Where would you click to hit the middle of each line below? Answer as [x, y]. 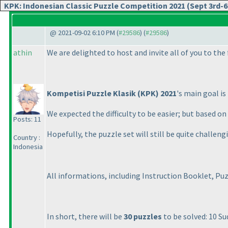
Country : [27, 137]
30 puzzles [143, 216]
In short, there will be [85, 216]
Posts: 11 [27, 119]
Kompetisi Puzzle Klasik [92, 93]
